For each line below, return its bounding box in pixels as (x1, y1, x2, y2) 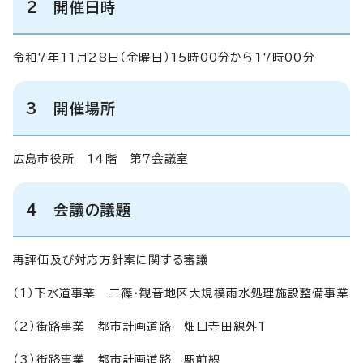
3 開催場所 (26, 100, 117, 116)
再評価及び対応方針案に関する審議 (13, 254, 209, 266)
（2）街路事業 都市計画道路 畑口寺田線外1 (13, 320, 267, 332)
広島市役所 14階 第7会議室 (13, 152, 189, 164)
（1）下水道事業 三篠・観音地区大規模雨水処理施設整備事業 (13, 287, 349, 299)
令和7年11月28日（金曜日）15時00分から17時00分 (13, 51, 315, 63)
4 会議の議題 (26, 202, 132, 217)
